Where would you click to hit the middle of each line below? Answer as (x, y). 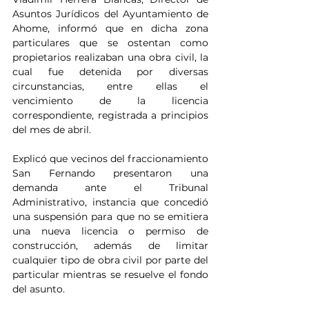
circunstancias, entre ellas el (110, 87)
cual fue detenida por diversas (110, 72)
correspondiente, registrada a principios (110, 116)
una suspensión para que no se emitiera (110, 217)
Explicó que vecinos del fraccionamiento (110, 159)
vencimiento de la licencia (110, 101)
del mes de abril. (52, 130)
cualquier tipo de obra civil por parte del (110, 260)
